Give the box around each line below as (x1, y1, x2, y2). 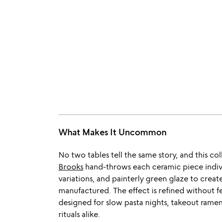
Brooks (58, 162, 83, 171)
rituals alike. (58, 209, 100, 219)
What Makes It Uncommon (58, 126, 166, 137)
